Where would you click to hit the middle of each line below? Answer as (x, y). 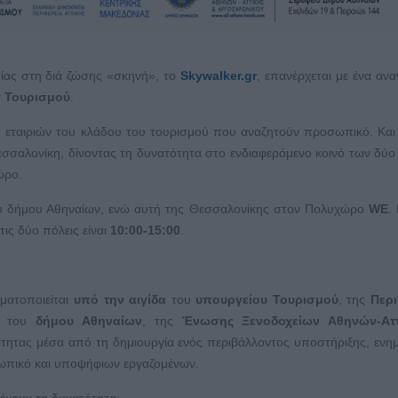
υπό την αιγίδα (120, 300)
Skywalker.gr (219, 76)
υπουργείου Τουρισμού (267, 300)
